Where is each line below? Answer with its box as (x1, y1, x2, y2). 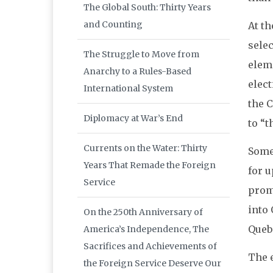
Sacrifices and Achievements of (83, 241, 217, 252)
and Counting (83, 19, 143, 30)
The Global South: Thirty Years (83, 2, 211, 13)
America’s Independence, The (83, 224, 209, 235)
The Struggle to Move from (83, 49, 199, 60)
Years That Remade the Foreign (83, 160, 216, 171)
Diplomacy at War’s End (83, 113, 183, 124)
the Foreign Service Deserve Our (83, 258, 221, 269)
